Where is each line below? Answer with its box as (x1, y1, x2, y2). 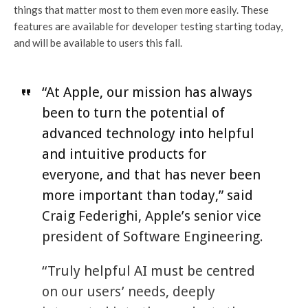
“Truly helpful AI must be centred (41, 262, 255, 279)
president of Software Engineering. (41, 228, 263, 245)
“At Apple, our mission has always (41, 83, 252, 100)
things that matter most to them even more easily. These (14, 3, 269, 16)
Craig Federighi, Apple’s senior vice (41, 207, 261, 224)
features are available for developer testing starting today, (14, 19, 283, 32)
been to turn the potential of (41, 104, 225, 121)
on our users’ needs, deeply (41, 283, 215, 300)
